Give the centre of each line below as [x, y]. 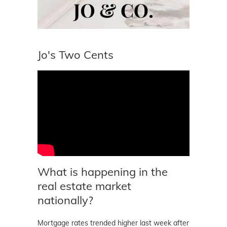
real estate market [84, 186]
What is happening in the [103, 172]
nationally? [65, 200]
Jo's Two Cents [75, 55]
